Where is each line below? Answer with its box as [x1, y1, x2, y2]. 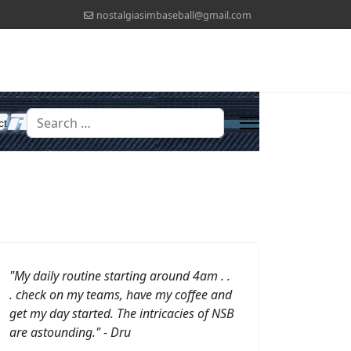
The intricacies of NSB [117, 304, 234, 322]
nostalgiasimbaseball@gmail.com [96, 9, 251, 22]
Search [26, 108, 67, 125]
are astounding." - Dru [9, 323, 131, 341]
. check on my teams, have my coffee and [9, 285, 232, 303]
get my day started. [9, 304, 117, 322]
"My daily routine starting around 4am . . [9, 266, 230, 284]
